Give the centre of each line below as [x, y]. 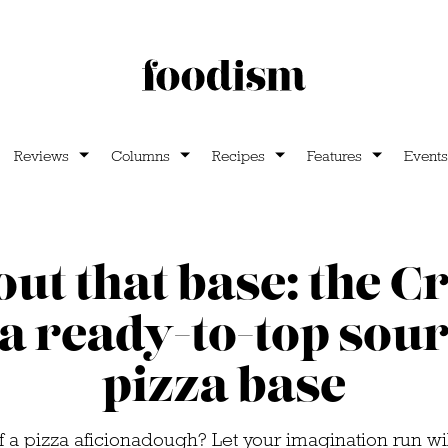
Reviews [41, 156]
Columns [140, 156]
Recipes [238, 156]
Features [334, 156]
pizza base [224, 387]
